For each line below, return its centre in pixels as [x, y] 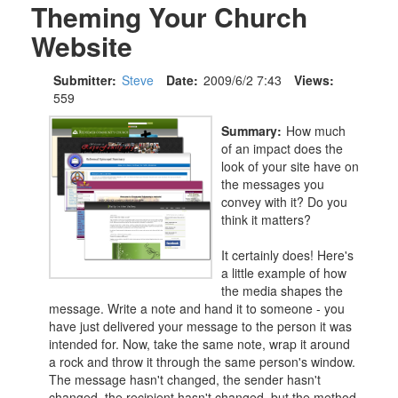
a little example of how [284, 273]
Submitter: [85, 80]
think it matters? [266, 219]
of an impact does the [282, 148]
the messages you [273, 184]
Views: [314, 80]
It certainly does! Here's [287, 255]
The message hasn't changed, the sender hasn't [185, 379]
